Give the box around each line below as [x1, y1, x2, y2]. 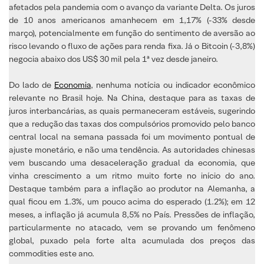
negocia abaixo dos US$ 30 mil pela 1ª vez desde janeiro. [9, 53, 218, 64]
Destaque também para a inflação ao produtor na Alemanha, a [9, 183, 255, 194]
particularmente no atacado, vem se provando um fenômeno [9, 222, 255, 233]
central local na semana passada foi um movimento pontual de [9, 131, 255, 142]
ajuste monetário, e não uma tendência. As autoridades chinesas [9, 144, 255, 155]
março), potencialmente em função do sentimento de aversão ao [9, 27, 255, 38]
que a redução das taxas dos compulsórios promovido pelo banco [9, 118, 255, 129]
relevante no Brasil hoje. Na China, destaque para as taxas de [9, 92, 255, 103]
